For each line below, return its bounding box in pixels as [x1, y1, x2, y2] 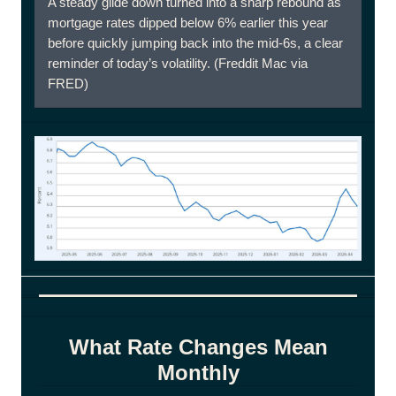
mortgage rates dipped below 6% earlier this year [48, 15, 328, 30]
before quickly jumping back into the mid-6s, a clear [48, 35, 343, 50]
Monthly [156, 361, 240, 385]
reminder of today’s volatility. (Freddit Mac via [48, 56, 308, 71]
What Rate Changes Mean [68, 335, 328, 359]
